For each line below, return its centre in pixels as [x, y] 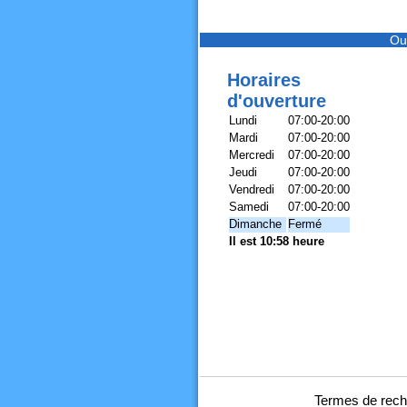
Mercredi [251, 155]
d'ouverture [276, 101]
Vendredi [251, 189]
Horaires [263, 80]
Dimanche [255, 224]
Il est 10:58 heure [276, 241]
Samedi [248, 207]
